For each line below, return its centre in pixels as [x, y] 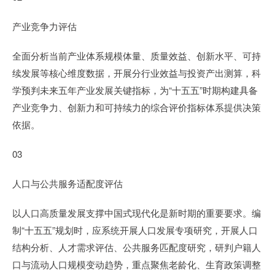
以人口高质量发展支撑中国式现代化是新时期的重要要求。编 [137, 213]
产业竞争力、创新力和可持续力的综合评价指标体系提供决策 [137, 107]
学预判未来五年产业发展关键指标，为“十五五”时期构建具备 [135, 90]
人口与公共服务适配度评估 [68, 183]
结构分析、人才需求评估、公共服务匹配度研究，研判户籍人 [137, 247]
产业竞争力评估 [45, 26]
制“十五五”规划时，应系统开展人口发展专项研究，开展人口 [135, 230]
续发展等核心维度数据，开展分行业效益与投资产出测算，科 [137, 73]
